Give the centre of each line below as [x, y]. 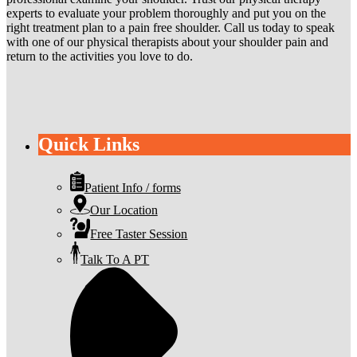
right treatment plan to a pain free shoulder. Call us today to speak [171, 28]
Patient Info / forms [132, 187]
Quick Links [89, 145]
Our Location [124, 210]
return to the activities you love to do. [100, 57]
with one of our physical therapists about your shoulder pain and [167, 42]
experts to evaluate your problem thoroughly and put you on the [166, 14]
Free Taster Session [139, 233]
